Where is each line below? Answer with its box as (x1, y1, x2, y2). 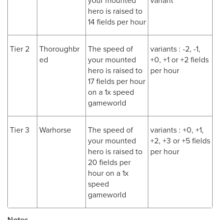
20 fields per (88, 157, 131, 167)
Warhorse (39, 124, 71, 135)
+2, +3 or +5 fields (150, 135, 210, 146)
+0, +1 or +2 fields (150, 54, 209, 65)
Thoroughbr (39, 43, 80, 54)
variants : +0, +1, (150, 124, 204, 135)
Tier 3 (10, 124, 29, 135)
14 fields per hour (88, 16, 146, 27)
